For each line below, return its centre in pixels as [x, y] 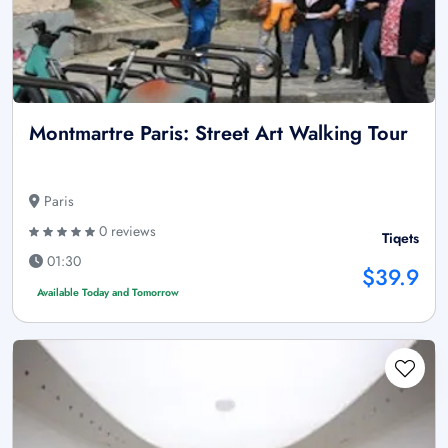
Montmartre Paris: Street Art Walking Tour [218, 133]
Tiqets [400, 238]
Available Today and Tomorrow [107, 292]
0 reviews [125, 231]
